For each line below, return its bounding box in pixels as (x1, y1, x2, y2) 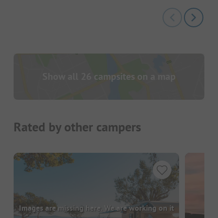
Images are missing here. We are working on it (18, 202, 174, 213)
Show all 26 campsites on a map (42, 70, 176, 83)
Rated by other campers (14, 119, 141, 136)
